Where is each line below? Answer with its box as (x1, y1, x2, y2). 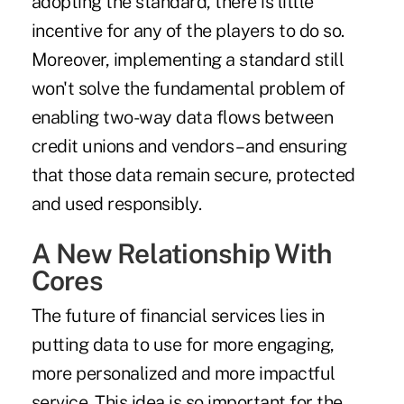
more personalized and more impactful (31, 363, 335, 385)
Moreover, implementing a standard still (31, 49, 344, 71)
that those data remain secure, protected (31, 164, 355, 187)
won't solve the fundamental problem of (31, 78, 345, 100)
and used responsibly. (31, 193, 202, 216)
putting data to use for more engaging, (31, 334, 335, 356)
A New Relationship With (31, 237, 333, 271)
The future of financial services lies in (31, 305, 325, 327)
